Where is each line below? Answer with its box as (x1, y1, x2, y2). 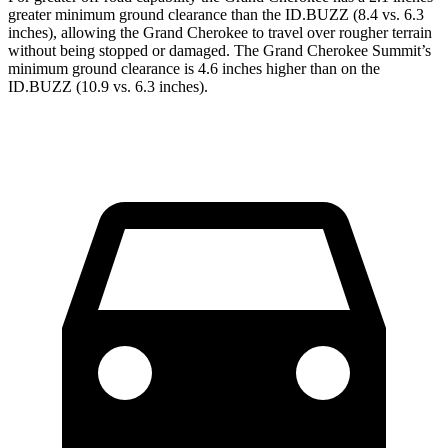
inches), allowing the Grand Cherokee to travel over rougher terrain (8, 23, 432, 41)
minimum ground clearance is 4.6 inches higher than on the (8, 59, 380, 77)
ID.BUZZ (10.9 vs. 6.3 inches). (8, 77, 208, 95)
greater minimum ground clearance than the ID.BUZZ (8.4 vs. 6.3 (8, 5, 424, 23)
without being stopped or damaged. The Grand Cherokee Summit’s (8, 41, 431, 59)
